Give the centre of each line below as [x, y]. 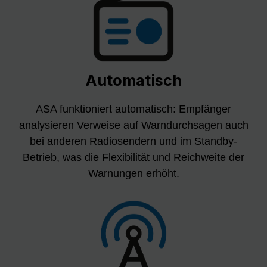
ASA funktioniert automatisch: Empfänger [133, 109]
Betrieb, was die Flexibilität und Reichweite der [133, 157]
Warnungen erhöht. [133, 173]
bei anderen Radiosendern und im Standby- [133, 141]
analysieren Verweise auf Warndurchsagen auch [133, 125]
